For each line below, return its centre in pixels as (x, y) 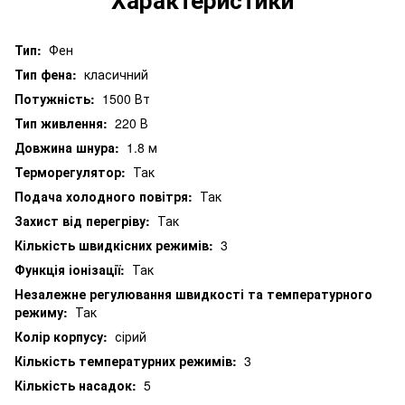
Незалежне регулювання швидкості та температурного (193, 293)
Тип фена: (49, 74)
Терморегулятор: (74, 171)
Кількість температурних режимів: (129, 360)
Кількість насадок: (79, 385)
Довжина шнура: (71, 147)
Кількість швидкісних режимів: (118, 245)
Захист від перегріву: (86, 220)
